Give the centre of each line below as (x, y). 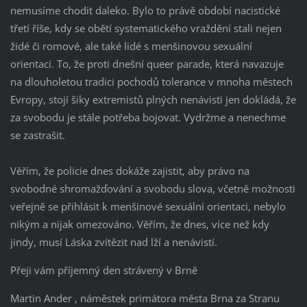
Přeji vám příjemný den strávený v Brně (103, 270)
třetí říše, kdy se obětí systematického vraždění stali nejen (146, 28)
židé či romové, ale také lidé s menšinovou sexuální (131, 46)
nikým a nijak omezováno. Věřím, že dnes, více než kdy (139, 224)
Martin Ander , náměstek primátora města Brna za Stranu (145, 298)
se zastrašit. (37, 135)
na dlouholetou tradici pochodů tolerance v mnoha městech (151, 82)
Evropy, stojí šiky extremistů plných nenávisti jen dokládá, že (153, 100)
